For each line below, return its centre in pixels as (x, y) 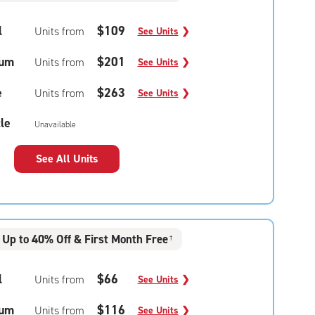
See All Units (66, 159)
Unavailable (55, 124)
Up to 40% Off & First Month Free (85, 239)
